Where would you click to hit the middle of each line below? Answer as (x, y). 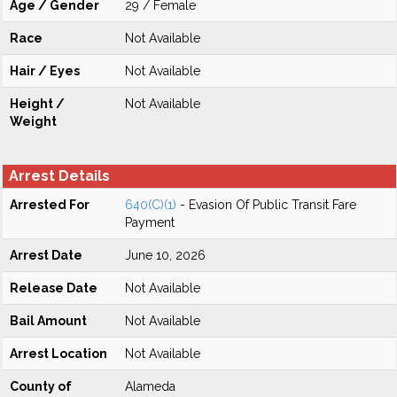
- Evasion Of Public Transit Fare (266, 205)
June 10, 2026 (165, 255)
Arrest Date (46, 255)
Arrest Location (58, 354)
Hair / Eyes (45, 71)
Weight (33, 121)
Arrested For (50, 205)
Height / (37, 104)
